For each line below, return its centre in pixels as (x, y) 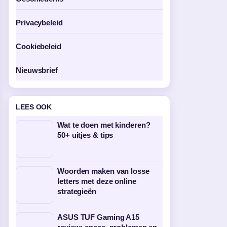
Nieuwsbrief (37, 70)
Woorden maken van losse (103, 171)
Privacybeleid (39, 23)
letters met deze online (97, 181)
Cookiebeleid (39, 46)
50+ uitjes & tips (85, 135)
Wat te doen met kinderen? (104, 125)
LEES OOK (34, 107)
